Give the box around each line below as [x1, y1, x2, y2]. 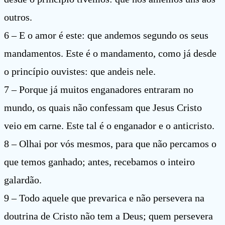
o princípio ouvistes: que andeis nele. [4, 66, 156, 77]
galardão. [4, 174, 42, 186]
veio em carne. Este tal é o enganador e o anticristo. [4, 120, 214, 132]
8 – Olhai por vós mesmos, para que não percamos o [4, 138, 216, 150]
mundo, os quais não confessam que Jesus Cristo [4, 102, 202, 114]
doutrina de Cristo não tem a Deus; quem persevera [4, 210, 213, 222]
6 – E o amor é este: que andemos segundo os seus [4, 30, 208, 41]
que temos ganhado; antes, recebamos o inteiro [4, 156, 195, 168]
